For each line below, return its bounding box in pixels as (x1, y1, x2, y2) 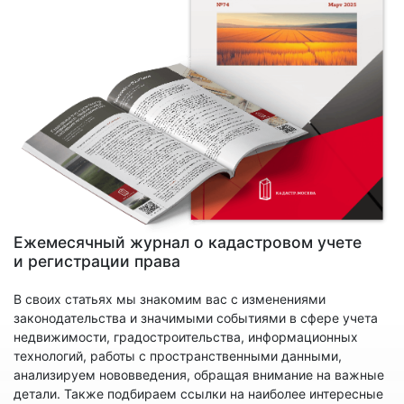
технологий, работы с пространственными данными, (14, 347, 342, 363)
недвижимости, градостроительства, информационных (14, 328, 358, 344)
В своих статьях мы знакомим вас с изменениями (14, 290, 326, 307)
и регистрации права (14, 251, 180, 271)
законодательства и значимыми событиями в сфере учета (14, 309, 378, 326)
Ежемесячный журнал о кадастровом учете (14, 232, 362, 252)
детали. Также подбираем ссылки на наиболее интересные (14, 385, 383, 401)
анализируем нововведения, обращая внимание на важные (14, 366, 384, 382)
